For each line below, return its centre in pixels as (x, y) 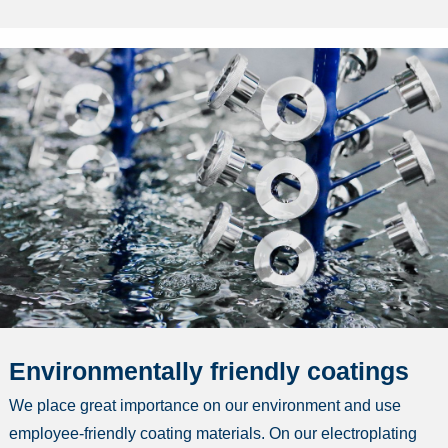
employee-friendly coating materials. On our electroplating (213, 434)
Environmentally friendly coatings (209, 371)
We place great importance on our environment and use (205, 406)
